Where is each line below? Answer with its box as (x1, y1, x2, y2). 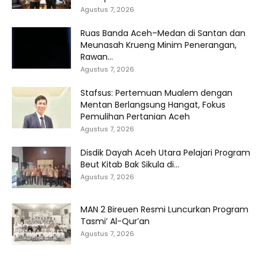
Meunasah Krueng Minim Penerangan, (80, 38, 237, 51)
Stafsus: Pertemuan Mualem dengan (80, 86, 232, 99)
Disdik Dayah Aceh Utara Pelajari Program (80, 146, 250, 159)
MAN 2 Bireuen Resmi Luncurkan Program (80, 203, 248, 215)
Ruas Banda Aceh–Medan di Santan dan (80, 27, 245, 39)
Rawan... (80, 50, 113, 63)
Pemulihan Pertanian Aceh (80, 110, 190, 122)
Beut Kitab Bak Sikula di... (80, 158, 179, 170)
